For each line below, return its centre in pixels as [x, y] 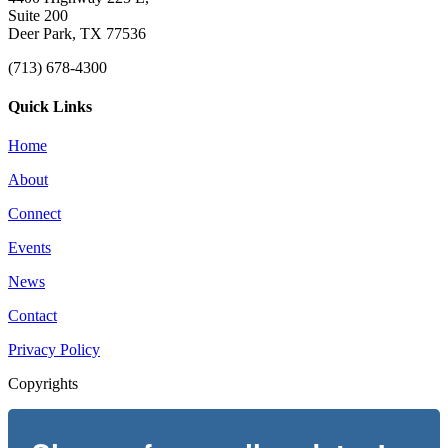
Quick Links [50, 106]
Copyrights [43, 384]
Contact [32, 316]
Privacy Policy [54, 350]
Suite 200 [38, 15]
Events [29, 248]
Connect [34, 214]
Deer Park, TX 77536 [77, 33]
